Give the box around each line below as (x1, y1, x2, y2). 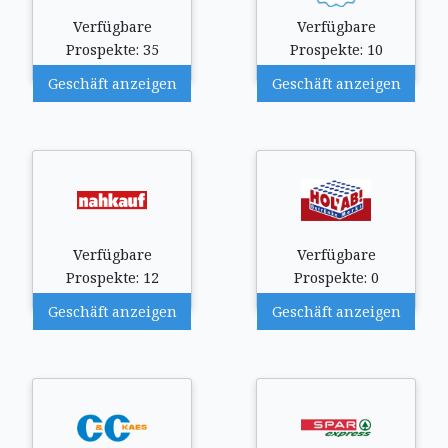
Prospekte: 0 (293, 268, 379, 287)
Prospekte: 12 (65, 268, 159, 287)
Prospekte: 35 (65, 40, 159, 59)
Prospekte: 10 (289, 40, 383, 59)
